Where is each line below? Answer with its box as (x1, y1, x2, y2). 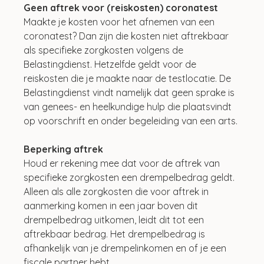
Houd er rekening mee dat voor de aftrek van (24, 157, 223, 169)
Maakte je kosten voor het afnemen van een (24, 15, 217, 28)
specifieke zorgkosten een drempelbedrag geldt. (24, 171, 237, 183)
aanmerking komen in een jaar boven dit (24, 199, 201, 212)
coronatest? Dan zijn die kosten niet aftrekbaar (24, 29, 232, 42)
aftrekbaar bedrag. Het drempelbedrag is (24, 227, 208, 240)
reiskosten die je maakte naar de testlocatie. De (24, 72, 234, 84)
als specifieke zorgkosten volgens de (24, 44, 186, 56)
